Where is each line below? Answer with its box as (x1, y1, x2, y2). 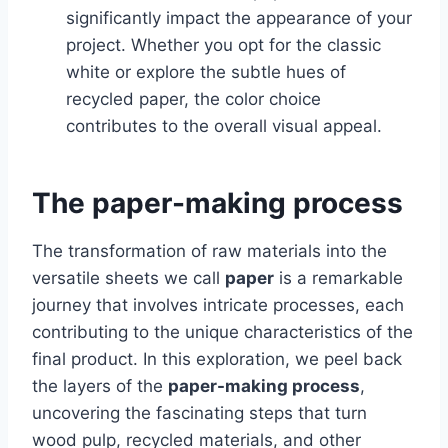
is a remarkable (274, 267, 403, 288)
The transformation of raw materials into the (32, 240, 387, 261)
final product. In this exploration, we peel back (32, 348, 402, 369)
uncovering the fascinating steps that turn (32, 402, 367, 423)
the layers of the (32, 375, 168, 396)
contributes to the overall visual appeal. (66, 115, 382, 136)
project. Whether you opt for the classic (66, 34, 381, 55)
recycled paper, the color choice (66, 88, 321, 109)
